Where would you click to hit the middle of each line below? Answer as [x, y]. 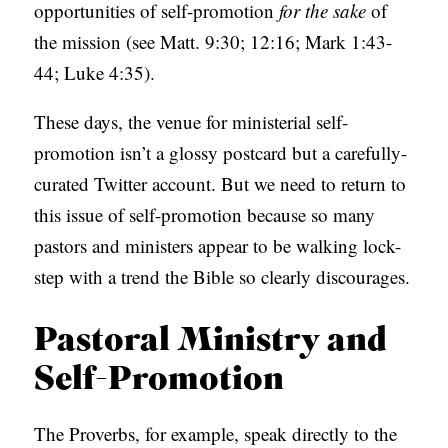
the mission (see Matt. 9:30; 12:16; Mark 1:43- [213, 42]
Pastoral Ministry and [211, 342]
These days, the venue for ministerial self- [191, 122]
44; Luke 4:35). [95, 73]
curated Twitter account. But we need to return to [220, 184]
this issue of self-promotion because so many [205, 215]
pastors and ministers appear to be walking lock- [218, 246]
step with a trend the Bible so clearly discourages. [222, 277]
